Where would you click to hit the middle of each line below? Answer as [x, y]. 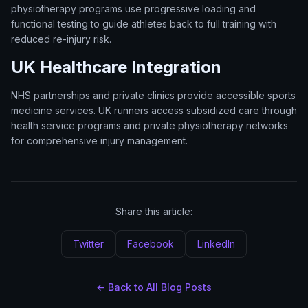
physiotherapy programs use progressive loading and [133, 9]
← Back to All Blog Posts [154, 287]
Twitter [88, 244]
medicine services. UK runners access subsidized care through [154, 110]
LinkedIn [216, 244]
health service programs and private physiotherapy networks [150, 125]
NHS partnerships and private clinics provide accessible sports [153, 95]
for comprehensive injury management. [99, 141]
